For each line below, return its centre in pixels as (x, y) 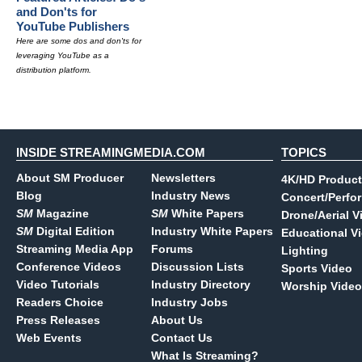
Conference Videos (69, 267)
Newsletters (183, 178)
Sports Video (317, 268)
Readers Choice (60, 302)
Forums (172, 249)
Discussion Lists (198, 267)
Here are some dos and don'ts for (79, 41)
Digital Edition (74, 231)
